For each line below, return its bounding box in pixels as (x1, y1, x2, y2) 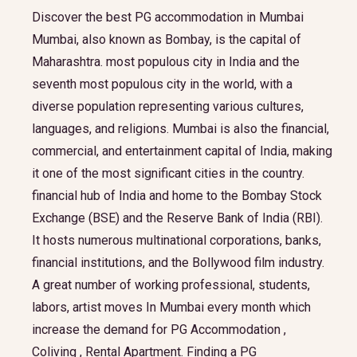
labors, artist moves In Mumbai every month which (32, 300, 311, 315)
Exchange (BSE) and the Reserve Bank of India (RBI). (32, 210, 323, 226)
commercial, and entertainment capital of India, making (32, 143, 332, 159)
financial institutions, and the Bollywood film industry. (32, 255, 324, 270)
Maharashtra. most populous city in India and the (32, 54, 300, 69)
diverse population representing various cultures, (32, 99, 304, 114)
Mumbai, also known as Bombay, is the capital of (32, 32, 301, 47)
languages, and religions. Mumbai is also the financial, (32, 121, 329, 136)
